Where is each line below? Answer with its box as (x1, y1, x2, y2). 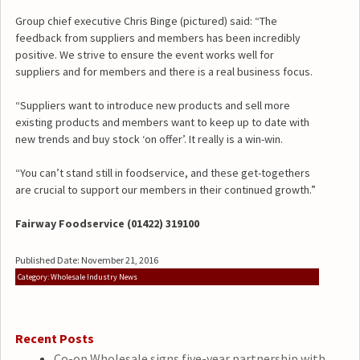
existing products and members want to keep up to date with (14, 114, 309, 129)
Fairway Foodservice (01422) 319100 (14, 215, 199, 231)
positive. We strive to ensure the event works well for (14, 47, 274, 62)
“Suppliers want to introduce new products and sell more (14, 97, 290, 112)
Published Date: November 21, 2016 (14, 253, 158, 266)
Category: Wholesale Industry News (17, 271, 137, 282)
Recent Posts (14, 330, 94, 347)
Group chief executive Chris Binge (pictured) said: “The (14, 13, 277, 28)
